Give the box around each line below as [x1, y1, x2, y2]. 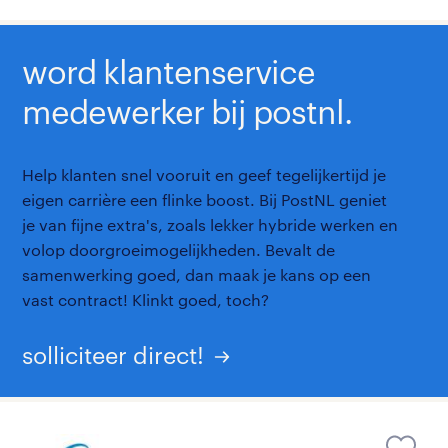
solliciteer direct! [22, 340, 205, 368]
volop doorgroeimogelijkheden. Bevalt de [22, 239, 336, 259]
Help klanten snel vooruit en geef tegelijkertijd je [22, 164, 387, 184]
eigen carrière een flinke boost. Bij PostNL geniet [22, 189, 388, 209]
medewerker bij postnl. [22, 92, 353, 130]
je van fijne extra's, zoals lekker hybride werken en [22, 214, 399, 234]
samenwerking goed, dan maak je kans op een [22, 264, 372, 284]
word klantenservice [22, 52, 316, 90]
